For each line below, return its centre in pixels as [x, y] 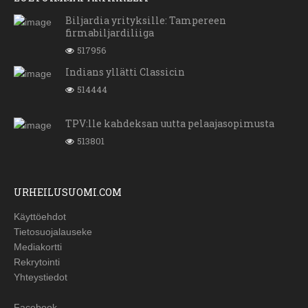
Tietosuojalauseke [53, 232]
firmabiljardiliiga [110, 33]
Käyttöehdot [40, 217]
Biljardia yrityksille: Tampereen [146, 21]
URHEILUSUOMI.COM [68, 192]
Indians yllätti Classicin [125, 72]
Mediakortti [38, 247]
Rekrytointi [37, 262]
